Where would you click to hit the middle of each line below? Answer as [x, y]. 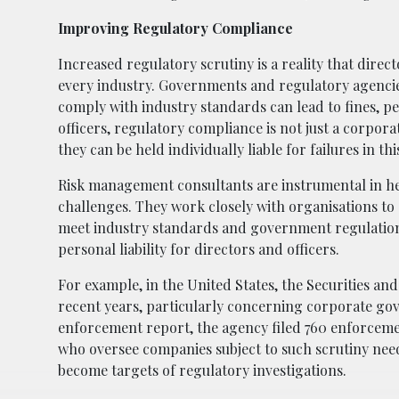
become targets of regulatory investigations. [202, 370]
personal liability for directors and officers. [199, 248]
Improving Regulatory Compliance [175, 28]
